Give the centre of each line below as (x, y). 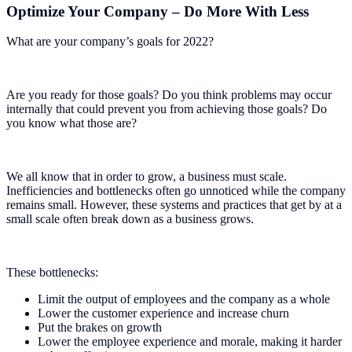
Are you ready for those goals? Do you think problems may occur (169, 95)
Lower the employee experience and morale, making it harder (190, 342)
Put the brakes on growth (100, 328)
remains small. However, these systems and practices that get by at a (174, 205)
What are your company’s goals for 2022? (112, 42)
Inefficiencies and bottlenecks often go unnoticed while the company (176, 191)
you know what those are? (71, 123)
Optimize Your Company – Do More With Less (158, 11)
